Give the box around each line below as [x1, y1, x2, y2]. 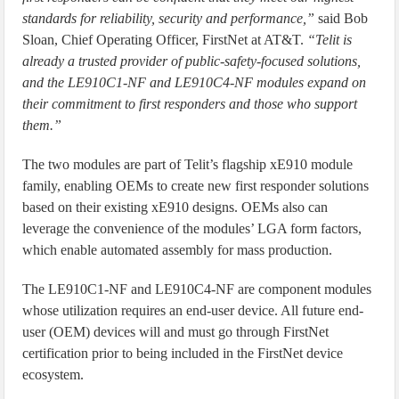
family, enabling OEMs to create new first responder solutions [22, 178, 370, 193]
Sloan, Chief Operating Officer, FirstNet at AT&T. [22, 32, 308, 47]
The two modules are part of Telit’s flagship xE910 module [22, 157, 354, 172]
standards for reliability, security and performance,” [22, 11, 315, 26]
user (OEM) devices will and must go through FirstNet [22, 324, 330, 339]
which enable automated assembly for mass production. [22, 242, 333, 257]
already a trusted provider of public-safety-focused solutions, [22, 53, 362, 69]
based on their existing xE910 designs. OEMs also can [22, 199, 329, 215]
